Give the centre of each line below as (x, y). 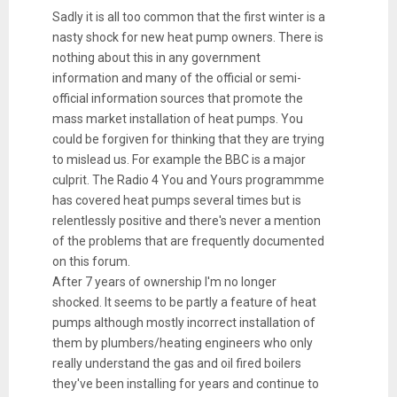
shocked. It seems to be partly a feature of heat (184, 302)
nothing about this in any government (156, 57)
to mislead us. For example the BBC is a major (179, 159)
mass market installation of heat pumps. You (177, 118)
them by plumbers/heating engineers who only (182, 343)
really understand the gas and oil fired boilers (176, 363)
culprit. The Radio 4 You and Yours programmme (188, 179)
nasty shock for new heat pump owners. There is (187, 37)
